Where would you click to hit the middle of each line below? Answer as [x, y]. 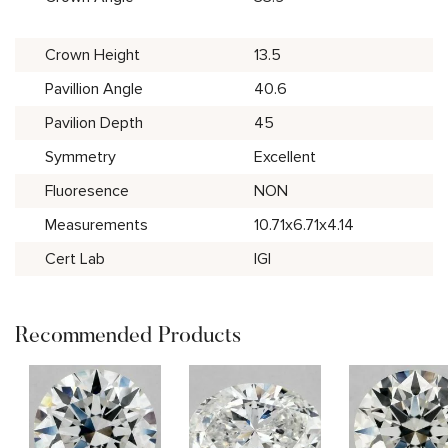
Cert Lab [75, 258]
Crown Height [92, 54]
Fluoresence [87, 190]
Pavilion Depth [94, 122]
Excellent [285, 156]
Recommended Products [128, 334]
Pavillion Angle [94, 88]
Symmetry [80, 156]
